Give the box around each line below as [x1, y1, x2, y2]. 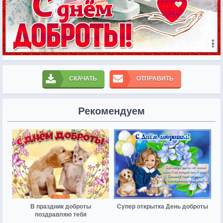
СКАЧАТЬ [69, 75, 97, 82]
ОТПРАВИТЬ [136, 75, 174, 82]
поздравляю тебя [34, 211, 87, 219]
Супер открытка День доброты [117, 203, 208, 211]
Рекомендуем [78, 105, 145, 116]
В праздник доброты [30, 203, 91, 211]
